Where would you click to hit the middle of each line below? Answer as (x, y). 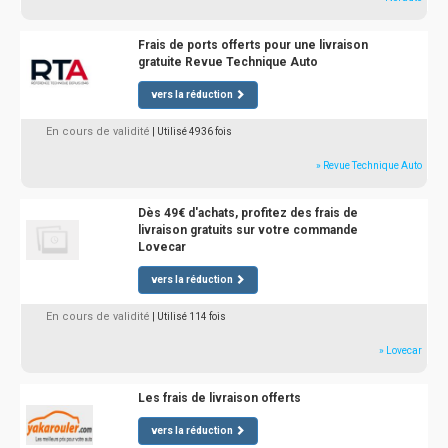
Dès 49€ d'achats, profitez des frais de (247, 213)
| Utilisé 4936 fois (192, 131)
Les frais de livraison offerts (219, 398)
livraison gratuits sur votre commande (247, 230)
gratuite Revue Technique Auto (227, 62)
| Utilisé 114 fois (189, 316)
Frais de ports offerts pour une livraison (252, 45)
